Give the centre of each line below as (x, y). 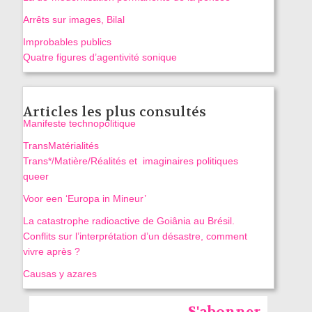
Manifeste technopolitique (79, 124)
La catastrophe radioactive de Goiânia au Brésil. (128, 221)
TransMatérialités (61, 146)
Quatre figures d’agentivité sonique (100, 57)
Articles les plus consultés (114, 112)
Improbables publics (67, 42)
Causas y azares (60, 274)
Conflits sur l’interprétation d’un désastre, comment (135, 236)
